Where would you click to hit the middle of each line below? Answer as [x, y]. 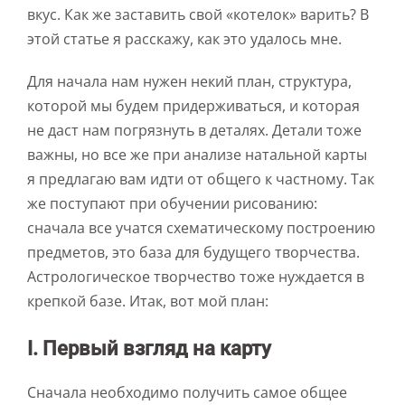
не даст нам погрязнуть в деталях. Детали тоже [194, 131]
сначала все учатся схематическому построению [201, 228]
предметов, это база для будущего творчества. [193, 253]
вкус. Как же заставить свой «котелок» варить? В [198, 15]
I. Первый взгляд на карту [149, 349]
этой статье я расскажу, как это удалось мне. [184, 39]
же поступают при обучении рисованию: [172, 204]
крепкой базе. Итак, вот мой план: [148, 301]
